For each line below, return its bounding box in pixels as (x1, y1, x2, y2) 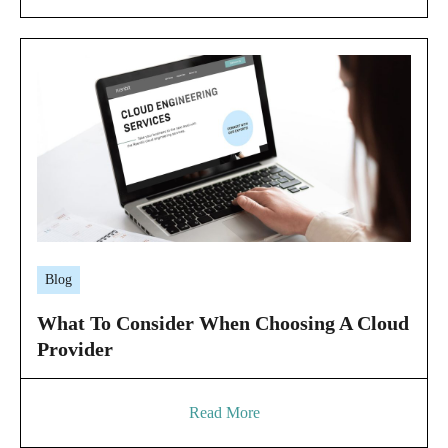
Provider (37, 338, 113, 361)
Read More (188, 404, 260, 422)
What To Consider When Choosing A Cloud (37, 312, 409, 335)
